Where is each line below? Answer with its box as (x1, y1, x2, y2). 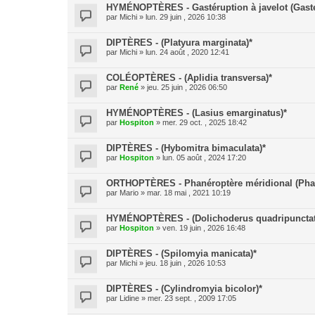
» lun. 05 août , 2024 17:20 (154, 153, 246, 162)
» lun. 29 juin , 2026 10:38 (137, 13, 226, 21)
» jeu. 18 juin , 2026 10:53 (137, 259, 226, 267)
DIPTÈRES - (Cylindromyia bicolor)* (106, 283, 262, 294)
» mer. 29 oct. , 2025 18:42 (154, 118, 247, 127)
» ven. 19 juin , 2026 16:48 (154, 224, 245, 232)
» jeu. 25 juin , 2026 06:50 (139, 83, 227, 91)
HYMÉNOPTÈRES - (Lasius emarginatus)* (106, 108, 287, 118)
